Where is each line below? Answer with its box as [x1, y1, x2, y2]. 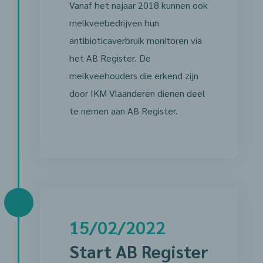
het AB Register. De [69, 52, 151, 64]
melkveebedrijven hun [69, 16, 159, 29]
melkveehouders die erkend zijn [69, 69, 198, 82]
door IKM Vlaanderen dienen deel [69, 87, 205, 99]
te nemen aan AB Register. [69, 104, 178, 117]
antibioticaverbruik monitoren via [69, 34, 202, 46]
